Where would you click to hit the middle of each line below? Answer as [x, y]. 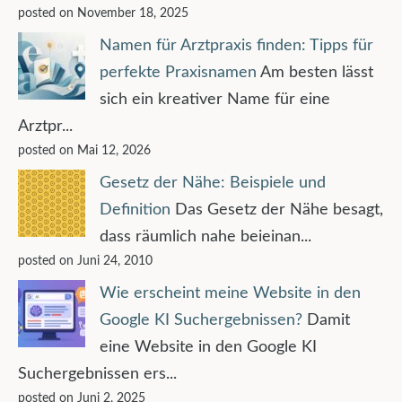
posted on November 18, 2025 [103, 13]
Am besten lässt [317, 72]
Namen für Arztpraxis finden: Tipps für [236, 45]
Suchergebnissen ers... [97, 374]
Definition [135, 210]
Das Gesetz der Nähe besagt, [279, 210]
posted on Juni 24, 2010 [85, 260]
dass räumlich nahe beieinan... [205, 236]
